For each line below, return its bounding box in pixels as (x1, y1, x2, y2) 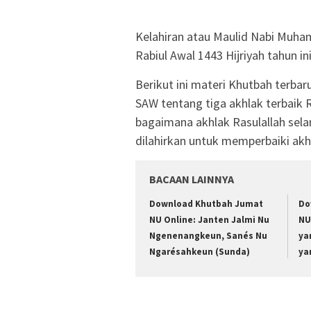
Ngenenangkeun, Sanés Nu (149, 230, 267, 242)
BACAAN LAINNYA (149, 172, 234, 187)
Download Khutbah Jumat (149, 198, 263, 210)
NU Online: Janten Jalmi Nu (149, 214, 269, 226)
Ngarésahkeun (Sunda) (149, 246, 250, 258)
